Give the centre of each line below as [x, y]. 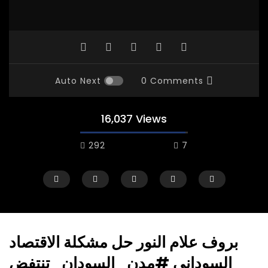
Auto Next [78, 81]
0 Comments [172, 81]
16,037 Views [134, 119]
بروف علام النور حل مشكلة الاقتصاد [124, 243]
